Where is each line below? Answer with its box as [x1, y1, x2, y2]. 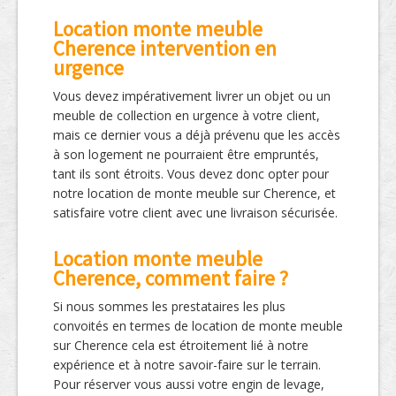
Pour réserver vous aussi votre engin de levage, [53, 376, 324, 392]
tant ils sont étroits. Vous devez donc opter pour [53, 165, 329, 182]
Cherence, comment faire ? [53, 265, 288, 291]
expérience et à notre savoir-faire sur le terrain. [53, 356, 321, 373]
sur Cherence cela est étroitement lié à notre [53, 337, 308, 354]
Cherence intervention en [53, 35, 277, 61]
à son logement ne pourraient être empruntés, [53, 146, 319, 163]
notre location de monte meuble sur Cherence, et [53, 185, 336, 202]
